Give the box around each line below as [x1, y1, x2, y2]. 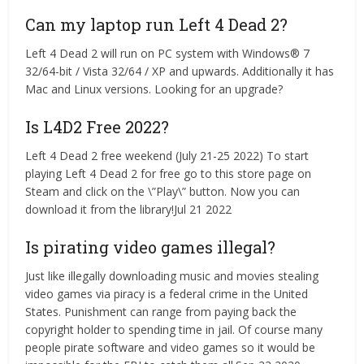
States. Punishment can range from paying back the [25, 304, 297, 319]
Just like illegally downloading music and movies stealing [25, 268, 319, 284]
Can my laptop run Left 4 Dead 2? [25, 14, 288, 35]
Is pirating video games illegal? [25, 236, 276, 258]
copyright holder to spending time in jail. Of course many [25, 322, 323, 337]
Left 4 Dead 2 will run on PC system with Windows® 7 [25, 45, 310, 61]
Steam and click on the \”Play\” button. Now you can [25, 184, 301, 199]
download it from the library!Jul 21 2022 [25, 201, 232, 217]
